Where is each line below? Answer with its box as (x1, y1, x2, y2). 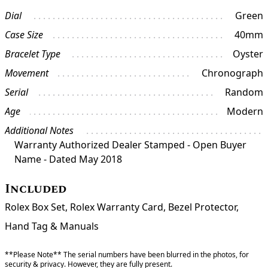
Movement (5, 66, 48, 80)
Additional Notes (5, 124, 74, 138)
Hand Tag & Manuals (5, 220, 99, 233)
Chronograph (202, 66, 263, 80)
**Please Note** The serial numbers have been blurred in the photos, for (5, 249, 249, 260)
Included (5, 180, 66, 199)
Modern (227, 105, 263, 118)
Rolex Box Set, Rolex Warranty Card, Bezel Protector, (5, 200, 239, 214)
